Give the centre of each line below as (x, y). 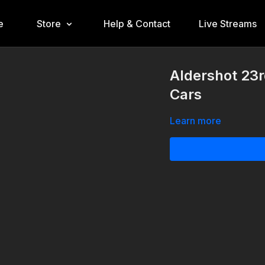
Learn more (196, 121)
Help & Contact (137, 24)
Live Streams (227, 24)
